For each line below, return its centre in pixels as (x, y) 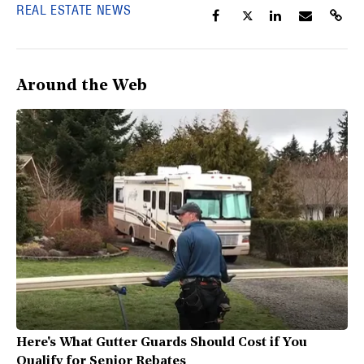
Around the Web (82, 87)
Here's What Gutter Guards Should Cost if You (162, 343)
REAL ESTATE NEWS (74, 10)
